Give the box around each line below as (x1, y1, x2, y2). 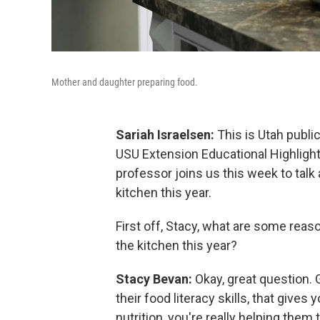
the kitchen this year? (116, 238, 237, 253)
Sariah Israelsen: (116, 127, 217, 142)
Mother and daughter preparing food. (51, 76, 198, 88)
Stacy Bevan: (116, 271, 195, 286)
